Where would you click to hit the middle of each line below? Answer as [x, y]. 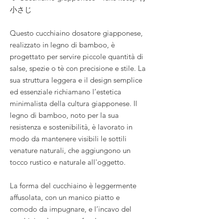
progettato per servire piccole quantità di [77, 56]
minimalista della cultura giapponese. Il [74, 103]
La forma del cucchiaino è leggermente [73, 185]
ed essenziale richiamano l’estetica [66, 91]
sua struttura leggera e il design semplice [76, 80]
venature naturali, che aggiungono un [70, 150]
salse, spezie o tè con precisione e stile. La [78, 68]
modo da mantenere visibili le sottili [68, 138]
